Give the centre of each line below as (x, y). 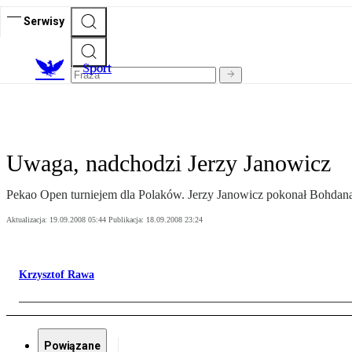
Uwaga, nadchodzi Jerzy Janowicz (169, 163)
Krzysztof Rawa (57, 275)
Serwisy (44, 21)
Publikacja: (127, 220)
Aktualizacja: (28, 220)
